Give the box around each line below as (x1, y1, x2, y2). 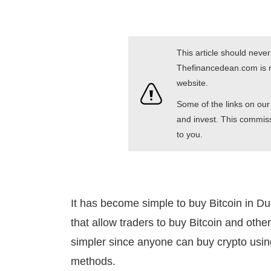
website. (177, 78, 208, 88)
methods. (71, 255, 116, 267)
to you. (177, 129, 203, 139)
